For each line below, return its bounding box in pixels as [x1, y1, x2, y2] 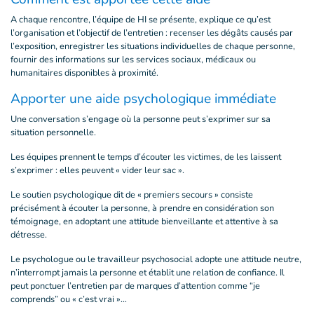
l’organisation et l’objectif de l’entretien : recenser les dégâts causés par [11, 27, 293, 39]
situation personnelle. [11, 126, 96, 139]
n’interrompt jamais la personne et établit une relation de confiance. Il [11, 266, 285, 279]
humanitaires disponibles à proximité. [11, 67, 158, 79]
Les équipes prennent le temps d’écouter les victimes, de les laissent [11, 151, 281, 163]
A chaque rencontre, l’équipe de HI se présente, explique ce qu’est [11, 13, 271, 26]
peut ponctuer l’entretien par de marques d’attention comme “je [11, 280, 260, 292]
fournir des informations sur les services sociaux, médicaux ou [11, 53, 256, 66]
